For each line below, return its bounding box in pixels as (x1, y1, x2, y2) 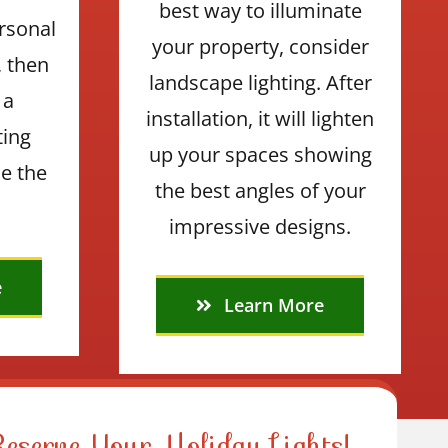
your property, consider (151, 32, 369, 60)
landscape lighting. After (148, 68, 372, 96)
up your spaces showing (148, 140, 372, 168)
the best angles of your (154, 176, 366, 204)
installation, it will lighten (146, 104, 375, 132)
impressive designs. (169, 212, 352, 240)
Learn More (224, 292, 325, 317)
